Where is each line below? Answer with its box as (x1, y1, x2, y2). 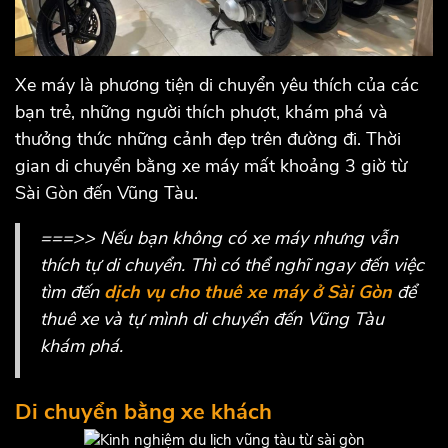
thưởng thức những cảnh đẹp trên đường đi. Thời (15, 127, 401, 152)
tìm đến (40, 280, 104, 305)
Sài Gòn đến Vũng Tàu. (15, 181, 198, 206)
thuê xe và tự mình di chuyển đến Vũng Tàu (40, 307, 384, 332)
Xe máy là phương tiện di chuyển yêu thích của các (15, 73, 419, 98)
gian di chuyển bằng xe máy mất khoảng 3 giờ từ (15, 154, 407, 179)
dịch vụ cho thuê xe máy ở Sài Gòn (104, 280, 392, 305)
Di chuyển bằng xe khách (15, 397, 272, 428)
